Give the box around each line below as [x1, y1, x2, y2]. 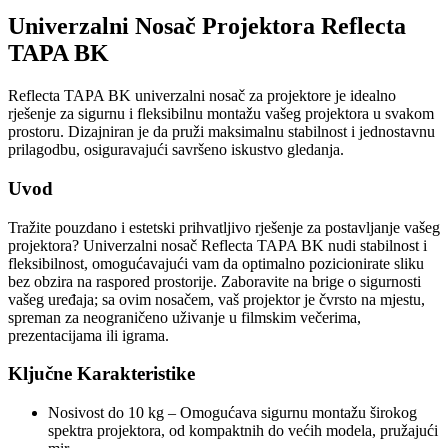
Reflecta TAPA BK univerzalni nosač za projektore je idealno [8, 87, 396, 105]
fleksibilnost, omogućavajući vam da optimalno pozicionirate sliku [8, 254, 424, 272]
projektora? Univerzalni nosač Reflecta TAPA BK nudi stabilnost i [8, 236, 427, 254]
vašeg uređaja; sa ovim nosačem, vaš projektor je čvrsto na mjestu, [8, 290, 425, 308]
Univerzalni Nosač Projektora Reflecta [8, 13, 406, 40]
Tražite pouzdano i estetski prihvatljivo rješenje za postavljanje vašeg [8, 218, 440, 236]
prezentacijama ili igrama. [8, 326, 169, 344]
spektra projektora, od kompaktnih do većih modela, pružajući [48, 422, 438, 440]
